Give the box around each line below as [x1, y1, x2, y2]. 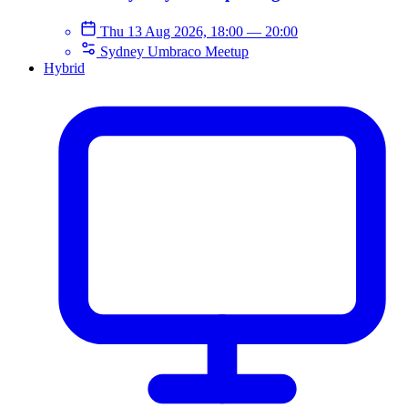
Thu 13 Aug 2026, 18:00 [100, 23, 247, 39]
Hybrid [44, 59, 85, 76]
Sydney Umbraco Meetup [100, 43, 249, 59]
